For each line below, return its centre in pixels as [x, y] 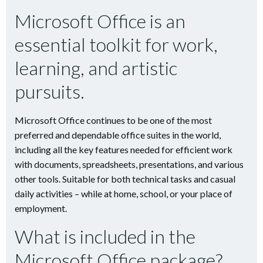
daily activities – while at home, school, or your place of [124, 193]
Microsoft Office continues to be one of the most [113, 120]
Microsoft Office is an [100, 21]
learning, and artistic [96, 68]
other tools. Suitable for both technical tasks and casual [125, 179]
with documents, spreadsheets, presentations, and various [129, 164]
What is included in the [105, 236]
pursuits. [50, 91]
